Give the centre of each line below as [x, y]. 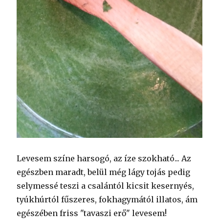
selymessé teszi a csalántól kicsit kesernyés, [106, 186]
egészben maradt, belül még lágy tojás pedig [104, 172]
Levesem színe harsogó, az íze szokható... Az [104, 158]
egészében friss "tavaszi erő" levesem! [92, 213]
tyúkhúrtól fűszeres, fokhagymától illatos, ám [107, 199]
